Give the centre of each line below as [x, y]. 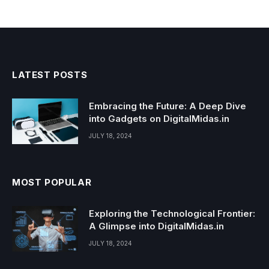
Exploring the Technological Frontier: [172, 213]
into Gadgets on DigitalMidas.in [159, 118]
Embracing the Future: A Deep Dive [168, 106]
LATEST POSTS [50, 74]
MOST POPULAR [52, 182]
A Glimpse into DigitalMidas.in [156, 226]
